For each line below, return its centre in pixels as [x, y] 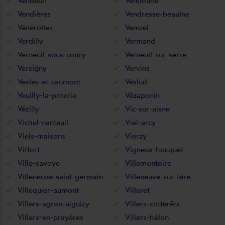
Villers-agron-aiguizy [53, 203]
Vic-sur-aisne [147, 108]
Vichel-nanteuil [43, 122]
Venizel [137, 27]
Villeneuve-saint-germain [60, 176]
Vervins [137, 68]
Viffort [29, 149]
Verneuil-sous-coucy [52, 54]
